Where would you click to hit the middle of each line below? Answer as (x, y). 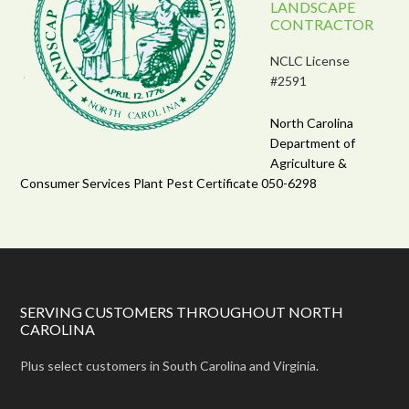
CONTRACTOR (322, 24)
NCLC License (310, 60)
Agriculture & (309, 163)
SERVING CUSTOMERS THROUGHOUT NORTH (182, 311)
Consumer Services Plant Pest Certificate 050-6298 (169, 183)
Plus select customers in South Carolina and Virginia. (170, 365)
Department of (313, 142)
